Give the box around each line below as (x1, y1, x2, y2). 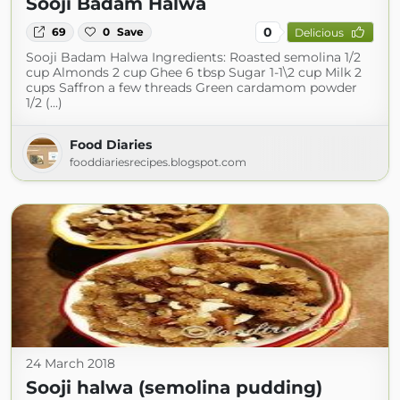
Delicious (294, 25, 344, 39)
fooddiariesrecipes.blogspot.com (70, 155, 246, 169)
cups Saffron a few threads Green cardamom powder (26, 79, 357, 96)
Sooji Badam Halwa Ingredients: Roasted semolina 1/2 (26, 49, 361, 65)
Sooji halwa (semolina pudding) (26, 377, 322, 398)
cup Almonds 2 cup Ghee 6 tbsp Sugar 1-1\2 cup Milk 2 (26, 64, 362, 80)
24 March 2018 (26, 355, 115, 371)
